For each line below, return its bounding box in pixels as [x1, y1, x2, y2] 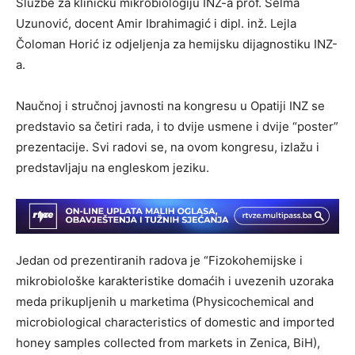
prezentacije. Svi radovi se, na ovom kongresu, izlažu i [16, 139, 319, 155]
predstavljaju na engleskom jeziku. [16, 159, 209, 175]
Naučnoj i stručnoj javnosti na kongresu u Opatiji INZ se [16, 97, 325, 113]
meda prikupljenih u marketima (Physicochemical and [16, 293, 314, 309]
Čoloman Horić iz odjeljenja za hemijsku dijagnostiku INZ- [16, 36, 338, 52]
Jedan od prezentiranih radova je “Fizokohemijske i [16, 252, 303, 268]
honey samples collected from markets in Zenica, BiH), [16, 334, 320, 350]
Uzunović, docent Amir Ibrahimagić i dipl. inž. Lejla [16, 15, 296, 31]
